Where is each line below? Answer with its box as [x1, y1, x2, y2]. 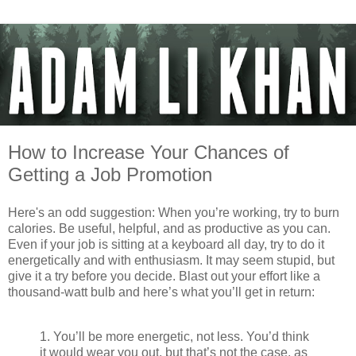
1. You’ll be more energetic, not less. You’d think [40, 329, 309, 343]
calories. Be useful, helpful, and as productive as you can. [8, 221, 331, 235]
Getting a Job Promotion [8, 164, 212, 186]
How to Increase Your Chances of [8, 141, 289, 164]
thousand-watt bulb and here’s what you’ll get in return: [8, 284, 315, 299]
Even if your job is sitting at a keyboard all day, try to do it [8, 237, 324, 251]
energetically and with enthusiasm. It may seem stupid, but [8, 253, 335, 267]
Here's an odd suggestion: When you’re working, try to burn [8, 205, 339, 219]
